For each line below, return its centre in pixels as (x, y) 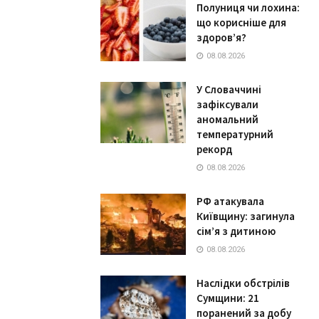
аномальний (228, 119)
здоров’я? (221, 37)
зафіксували (228, 104)
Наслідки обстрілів (243, 283)
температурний (235, 134)
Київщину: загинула (246, 216)
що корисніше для (241, 22)
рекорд (214, 149)
